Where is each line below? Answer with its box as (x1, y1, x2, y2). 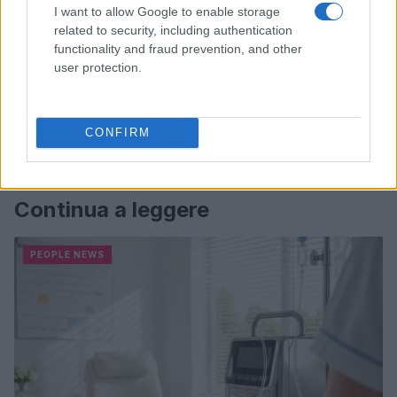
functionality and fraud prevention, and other (54, 41, 302, 56)
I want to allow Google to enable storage (54, 4, 280, 19)
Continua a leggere (14, 196, 209, 222)
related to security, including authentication (54, 22, 292, 37)
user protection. (54, 59, 142, 74)
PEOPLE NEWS (30, 248, 105, 260)
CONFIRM (84, 126, 151, 139)
